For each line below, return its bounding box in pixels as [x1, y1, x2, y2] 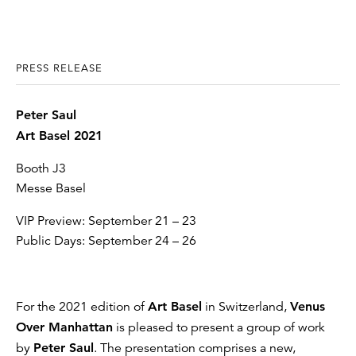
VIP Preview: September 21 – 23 [16, 212, 196, 229]
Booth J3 [16, 160, 66, 176]
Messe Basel [16, 180, 86, 196]
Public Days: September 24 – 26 [16, 232, 196, 249]
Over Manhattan [16, 319, 113, 335]
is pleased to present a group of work [113, 319, 325, 335]
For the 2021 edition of [16, 298, 148, 315]
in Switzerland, [202, 298, 290, 315]
